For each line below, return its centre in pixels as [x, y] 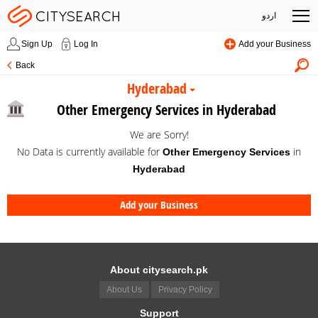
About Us [124, 290]
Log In [86, 44]
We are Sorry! [159, 135]
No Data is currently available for [90, 152]
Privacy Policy [185, 290]
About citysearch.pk [159, 270]
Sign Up [37, 44]
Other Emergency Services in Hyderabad [166, 110]
